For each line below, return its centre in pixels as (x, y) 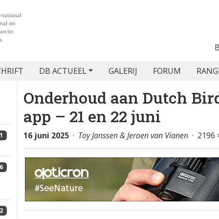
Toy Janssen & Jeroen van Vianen (133, 135)
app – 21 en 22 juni (92, 116)
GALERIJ (123, 71)
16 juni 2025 (46, 135)
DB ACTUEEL (63, 71)
